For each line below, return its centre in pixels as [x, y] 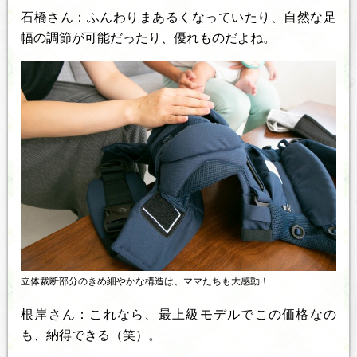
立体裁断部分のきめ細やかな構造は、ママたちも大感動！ [145, 282]
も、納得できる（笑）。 [91, 335]
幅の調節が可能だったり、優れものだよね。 [148, 38]
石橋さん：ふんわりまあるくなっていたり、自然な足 [178, 18]
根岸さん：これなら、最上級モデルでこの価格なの [178, 315]
